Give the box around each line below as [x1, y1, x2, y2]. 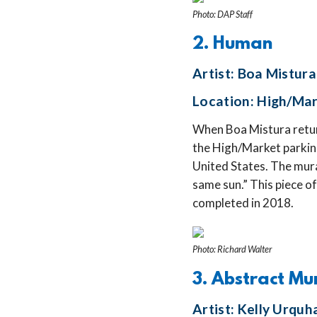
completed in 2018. [192, 195, 294, 211]
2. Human [192, 35, 272, 55]
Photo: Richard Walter [192, 243, 272, 255]
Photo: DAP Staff [192, 8, 253, 20]
